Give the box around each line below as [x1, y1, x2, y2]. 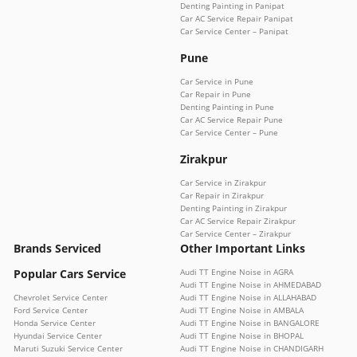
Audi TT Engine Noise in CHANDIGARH [180, 343, 324, 355]
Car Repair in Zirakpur [180, 190, 264, 202]
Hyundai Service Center [14, 330, 102, 342]
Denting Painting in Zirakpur [180, 202, 287, 214]
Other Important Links [180, 241, 305, 257]
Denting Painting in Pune [180, 101, 274, 113]
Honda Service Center [14, 317, 96, 329]
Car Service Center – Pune [180, 127, 278, 139]
